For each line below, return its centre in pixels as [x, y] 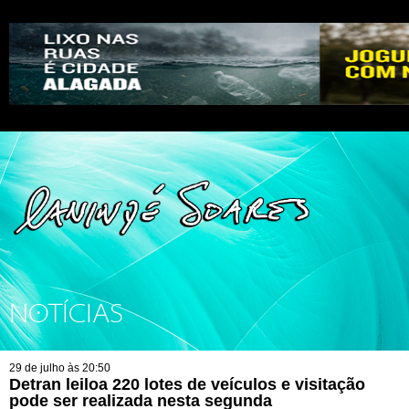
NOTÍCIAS [66, 314]
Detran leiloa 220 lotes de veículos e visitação [187, 384]
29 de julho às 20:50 [60, 368]
